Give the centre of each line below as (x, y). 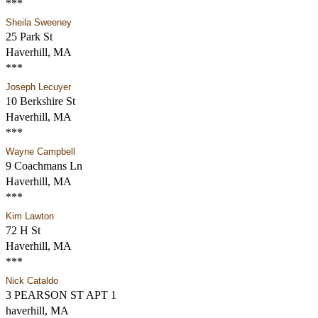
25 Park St (29, 37)
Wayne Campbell (40, 152)
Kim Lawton (29, 216)
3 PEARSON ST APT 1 (61, 295)
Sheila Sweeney (38, 22)
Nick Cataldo (32, 281)
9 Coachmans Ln (44, 166)
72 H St (23, 230)
